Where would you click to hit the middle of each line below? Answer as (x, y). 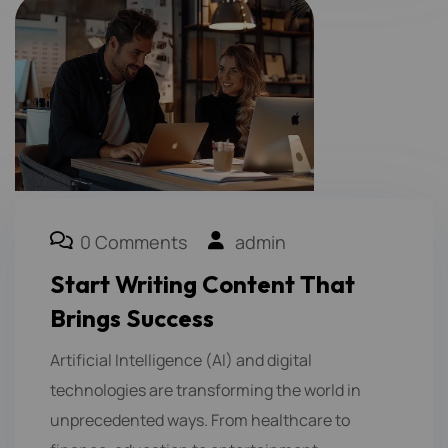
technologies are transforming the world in (205, 389)
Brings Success (132, 317)
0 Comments (133, 241)
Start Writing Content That (202, 283)
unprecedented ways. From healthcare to (200, 419)
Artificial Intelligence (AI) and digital (181, 359)
